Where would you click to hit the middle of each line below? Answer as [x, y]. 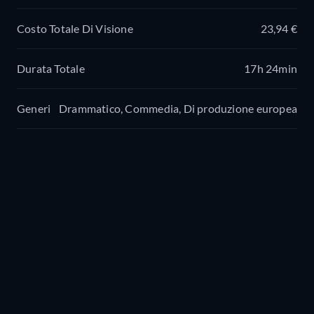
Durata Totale [51, 68]
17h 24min [271, 68]
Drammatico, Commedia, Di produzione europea [178, 108]
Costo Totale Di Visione [75, 28]
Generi [34, 108]
